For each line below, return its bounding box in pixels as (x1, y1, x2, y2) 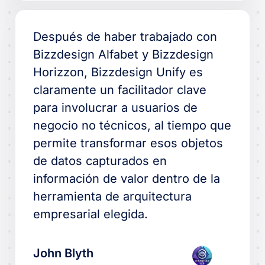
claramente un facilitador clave (33, 82, 207, 97)
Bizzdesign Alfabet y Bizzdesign (33, 47, 214, 62)
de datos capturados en (33, 153, 167, 168)
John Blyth (33, 245, 94, 260)
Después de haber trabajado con (33, 29, 218, 44)
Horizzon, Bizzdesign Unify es (33, 64, 203, 79)
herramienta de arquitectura (33, 189, 192, 203)
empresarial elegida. (33, 206, 148, 221)
